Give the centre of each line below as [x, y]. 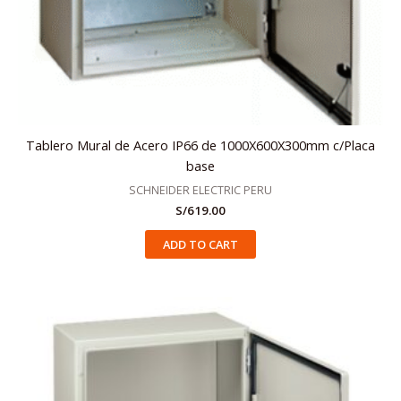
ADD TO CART [200, 244]
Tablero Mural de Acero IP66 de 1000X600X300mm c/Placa [200, 145]
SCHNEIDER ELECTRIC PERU [200, 190]
